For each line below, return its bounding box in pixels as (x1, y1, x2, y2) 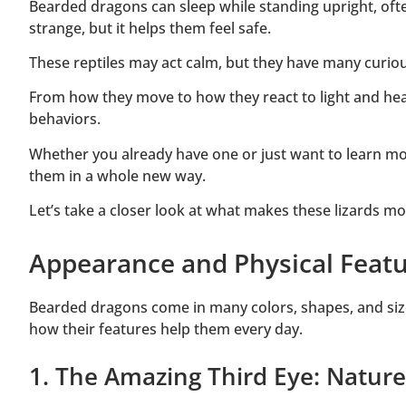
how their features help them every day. (29, 319, 303, 340)
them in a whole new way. (29, 165, 206, 186)
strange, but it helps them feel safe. (29, 17, 271, 38)
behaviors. (29, 109, 101, 130)
